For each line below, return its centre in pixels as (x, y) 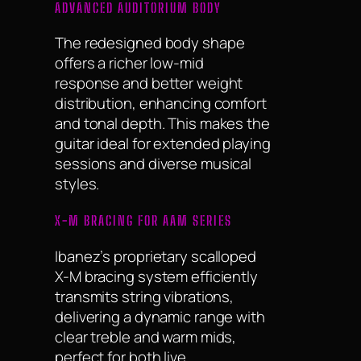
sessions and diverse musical (154, 164)
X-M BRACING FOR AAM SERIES (143, 220)
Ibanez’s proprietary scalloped (156, 256)
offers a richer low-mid (129, 63)
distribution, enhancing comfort (161, 104)
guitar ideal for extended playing (163, 144)
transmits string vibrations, (145, 296)
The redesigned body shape (150, 43)
